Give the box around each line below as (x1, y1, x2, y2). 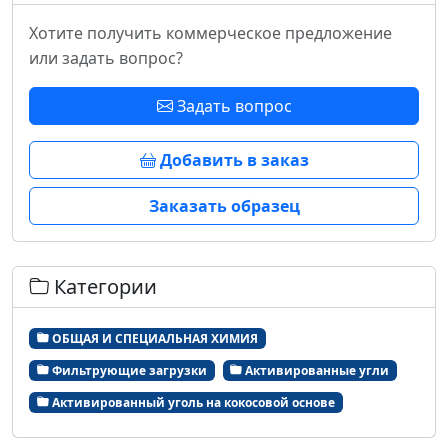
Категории (49, 273, 157, 301)
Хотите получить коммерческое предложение (29, 22, 392, 45)
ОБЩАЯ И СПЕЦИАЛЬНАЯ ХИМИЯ (48, 329, 258, 347)
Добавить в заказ (155, 149, 309, 172)
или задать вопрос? (29, 47, 183, 70)
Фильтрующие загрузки (48, 361, 207, 379)
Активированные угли (242, 361, 390, 379)
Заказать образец (148, 195, 300, 218)
